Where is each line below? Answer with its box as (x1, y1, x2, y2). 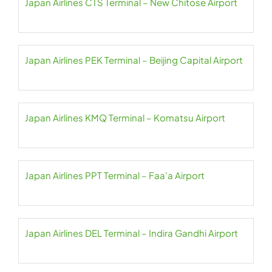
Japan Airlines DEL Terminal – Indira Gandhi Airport (25, 227, 238, 239)
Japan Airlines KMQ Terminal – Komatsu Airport (25, 112, 225, 123)
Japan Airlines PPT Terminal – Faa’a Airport (25, 169, 205, 181)
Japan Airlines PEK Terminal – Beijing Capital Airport (25, 54, 243, 66)
